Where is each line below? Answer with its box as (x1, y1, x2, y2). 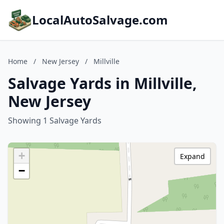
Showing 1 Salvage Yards (8, 115, 101, 126)
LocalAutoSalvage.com (32, 11, 168, 28)
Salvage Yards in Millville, (8, 73, 197, 93)
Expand (180, 151, 205, 161)
